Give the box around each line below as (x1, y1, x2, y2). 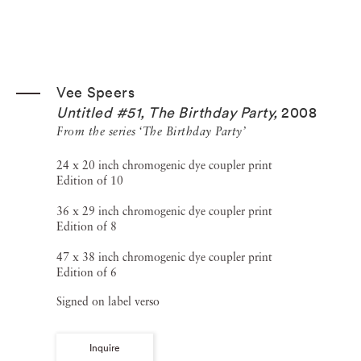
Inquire (89, 341, 120, 355)
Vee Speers (56, 83, 135, 102)
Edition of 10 (56, 176, 123, 187)
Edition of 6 (56, 268, 117, 279)
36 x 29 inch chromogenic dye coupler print (56, 206, 272, 218)
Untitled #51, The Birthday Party (56, 103, 273, 122)
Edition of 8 (56, 222, 117, 233)
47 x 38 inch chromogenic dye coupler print (56, 252, 272, 263)
